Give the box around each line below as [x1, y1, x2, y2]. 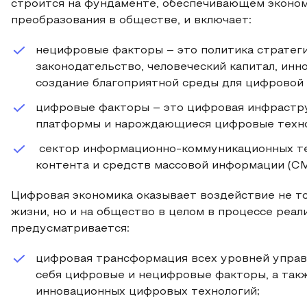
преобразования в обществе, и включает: [11, 16, 251, 25]
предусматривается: [11, 224, 130, 234]
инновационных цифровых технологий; [36, 287, 260, 297]
